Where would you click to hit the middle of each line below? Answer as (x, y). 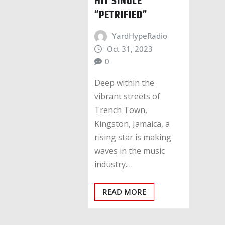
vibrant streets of (127, 96)
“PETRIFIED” (121, 15)
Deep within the (124, 83)
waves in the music (130, 150)
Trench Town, (121, 110)
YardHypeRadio (139, 36)
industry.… (114, 164)
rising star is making (133, 137)
